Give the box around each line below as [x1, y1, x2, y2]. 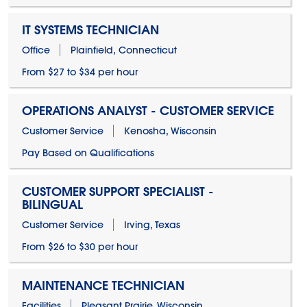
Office [21, 44, 50, 56]
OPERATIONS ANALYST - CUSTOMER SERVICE [21, 103, 274, 119]
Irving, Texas [123, 219, 180, 231]
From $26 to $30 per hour [21, 241, 138, 253]
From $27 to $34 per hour [21, 66, 138, 78]
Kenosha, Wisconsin [123, 125, 217, 137]
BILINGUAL [21, 197, 83, 212]
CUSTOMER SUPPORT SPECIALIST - [21, 184, 214, 199]
